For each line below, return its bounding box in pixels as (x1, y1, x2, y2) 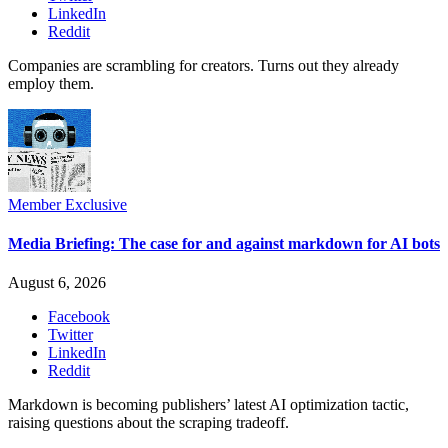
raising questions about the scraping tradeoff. (8, 414, 289, 432)
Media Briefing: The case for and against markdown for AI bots (8, 234, 440, 252)
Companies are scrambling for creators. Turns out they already (8, 56, 399, 74)
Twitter (48, 326, 93, 344)
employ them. (8, 74, 94, 92)
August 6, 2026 (8, 274, 106, 292)
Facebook (48, 308, 110, 326)
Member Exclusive (8, 195, 127, 213)
